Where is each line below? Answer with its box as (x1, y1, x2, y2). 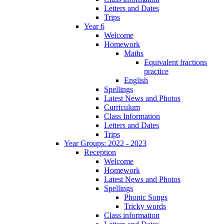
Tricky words (124, 201, 166, 210)
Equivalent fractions (144, 57, 207, 66)
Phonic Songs (124, 192, 167, 201)
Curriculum (104, 102, 140, 111)
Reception (84, 147, 116, 156)
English (124, 75, 148, 84)
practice (144, 66, 168, 75)
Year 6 (84, 21, 104, 30)
